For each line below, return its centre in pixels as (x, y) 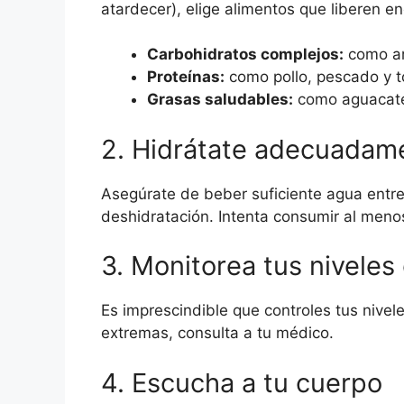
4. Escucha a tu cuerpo (242, 382)
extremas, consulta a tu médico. (217, 333)
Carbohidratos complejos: (245, 55)
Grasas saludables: (220, 100)
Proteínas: (186, 77)
